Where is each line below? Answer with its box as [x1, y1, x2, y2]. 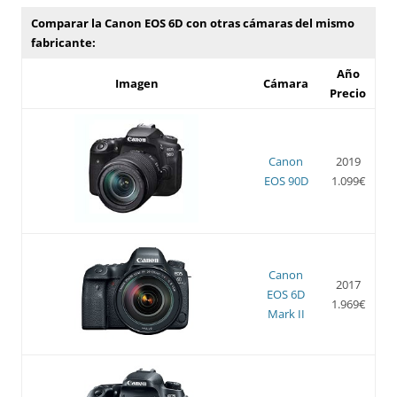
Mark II [267, 305, 305, 322]
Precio [330, 84, 366, 101]
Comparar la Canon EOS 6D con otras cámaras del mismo [31, 14, 354, 31]
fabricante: [31, 34, 96, 51]
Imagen [114, 74, 159, 91]
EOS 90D [263, 172, 308, 189]
